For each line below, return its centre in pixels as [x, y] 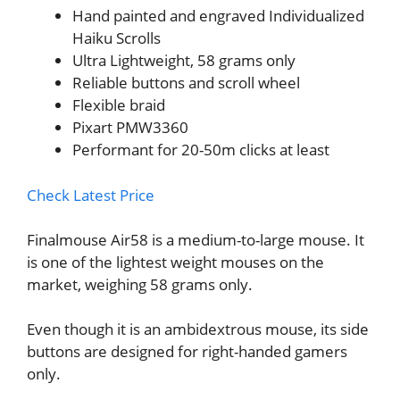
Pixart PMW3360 [130, 128]
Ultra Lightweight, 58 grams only [184, 61]
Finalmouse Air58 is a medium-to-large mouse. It [196, 239]
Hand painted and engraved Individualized [218, 16]
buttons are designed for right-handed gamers [187, 352]
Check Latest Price [91, 195]
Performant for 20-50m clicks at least [201, 150]
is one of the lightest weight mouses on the [175, 262]
